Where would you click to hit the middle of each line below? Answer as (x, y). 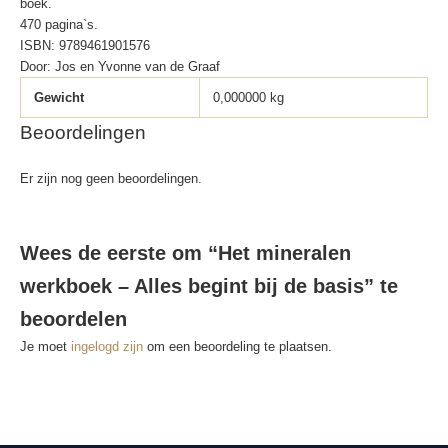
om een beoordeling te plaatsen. (237, 346)
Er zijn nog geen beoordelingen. (111, 178)
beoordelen (73, 318)
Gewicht (59, 97)
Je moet (45, 346)
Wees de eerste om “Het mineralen (185, 252)
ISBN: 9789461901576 (85, 45)
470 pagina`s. (59, 24)
